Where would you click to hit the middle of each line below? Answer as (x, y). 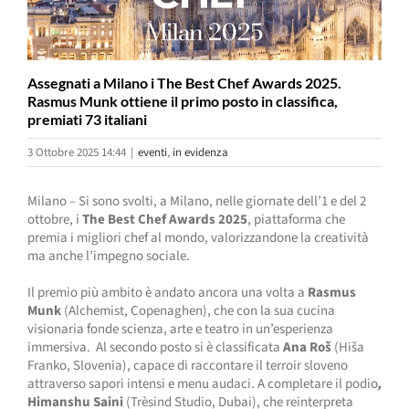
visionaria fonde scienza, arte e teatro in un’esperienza (180, 330)
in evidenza (200, 153)
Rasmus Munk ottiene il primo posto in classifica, (183, 101)
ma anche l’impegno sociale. (109, 257)
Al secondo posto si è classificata (189, 348)
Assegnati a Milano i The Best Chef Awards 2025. (184, 83)
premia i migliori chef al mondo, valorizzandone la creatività (198, 238)
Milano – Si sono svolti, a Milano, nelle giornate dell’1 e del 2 (197, 202)
